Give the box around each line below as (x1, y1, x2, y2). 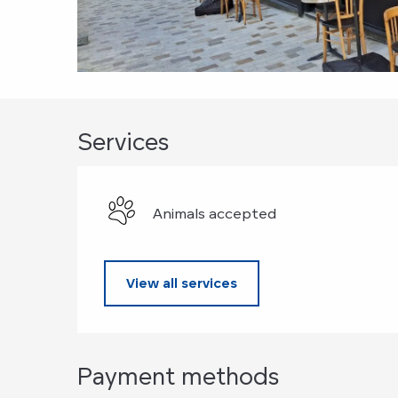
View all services (126, 275, 238, 292)
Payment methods (77, 362, 280, 391)
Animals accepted (153, 203, 277, 222)
